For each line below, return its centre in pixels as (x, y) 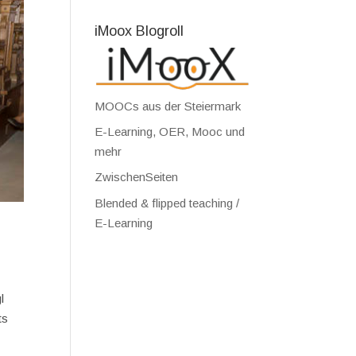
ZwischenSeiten (137, 177)
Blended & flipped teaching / (167, 203)
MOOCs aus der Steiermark (168, 106)
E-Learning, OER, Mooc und (170, 131)
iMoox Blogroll (139, 31)
